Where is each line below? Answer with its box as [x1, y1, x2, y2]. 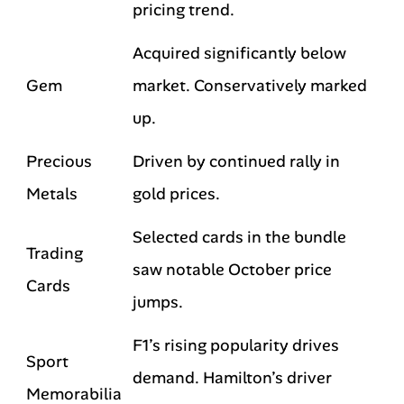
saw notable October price [133, 259, 332, 280]
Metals [26, 183, 78, 205]
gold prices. [133, 183, 220, 205]
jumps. [133, 291, 183, 313]
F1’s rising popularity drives [133, 335, 339, 356]
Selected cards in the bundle [133, 226, 346, 248]
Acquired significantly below [133, 42, 346, 64]
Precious [26, 151, 92, 172]
